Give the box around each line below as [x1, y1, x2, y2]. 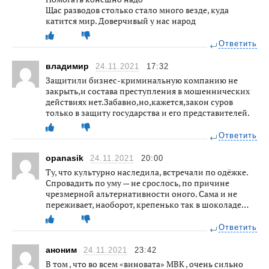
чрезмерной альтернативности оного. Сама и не [46, 188, 237, 200]
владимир [46, 61, 91, 71]
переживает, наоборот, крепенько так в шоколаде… [46, 199, 249, 211]
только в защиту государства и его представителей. [46, 107, 250, 119]
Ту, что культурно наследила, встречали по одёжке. [46, 166, 248, 178]
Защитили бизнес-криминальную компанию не [46, 74, 238, 86]
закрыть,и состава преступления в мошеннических [46, 85, 250, 97]
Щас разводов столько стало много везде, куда [46, 4, 229, 16]
